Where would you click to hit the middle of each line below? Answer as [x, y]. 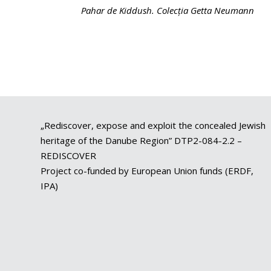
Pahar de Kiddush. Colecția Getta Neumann [168, 10]
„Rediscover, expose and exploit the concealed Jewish [153, 126]
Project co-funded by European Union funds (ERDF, [147, 171]
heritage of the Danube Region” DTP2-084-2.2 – [142, 141]
